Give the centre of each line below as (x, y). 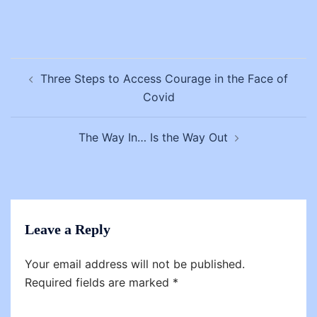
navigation (48, 87)
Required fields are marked (99, 283)
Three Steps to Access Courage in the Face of (164, 79)
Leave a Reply (68, 230)
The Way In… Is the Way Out (153, 138)
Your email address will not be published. (135, 264)
